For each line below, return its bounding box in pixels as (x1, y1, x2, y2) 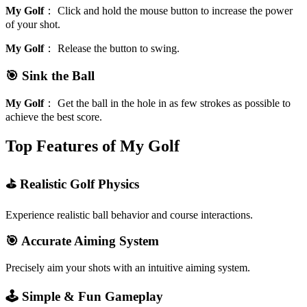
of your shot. (5, 18, 60, 30)
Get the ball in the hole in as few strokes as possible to (58, 97, 291, 110)
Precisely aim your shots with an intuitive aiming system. (5, 262, 250, 274)
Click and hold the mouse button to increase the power (58, 4, 293, 16)
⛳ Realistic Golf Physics (5, 176, 139, 191)
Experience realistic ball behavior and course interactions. (5, 208, 253, 221)
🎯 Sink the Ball (5, 69, 95, 84)
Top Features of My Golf (5, 137, 180, 156)
